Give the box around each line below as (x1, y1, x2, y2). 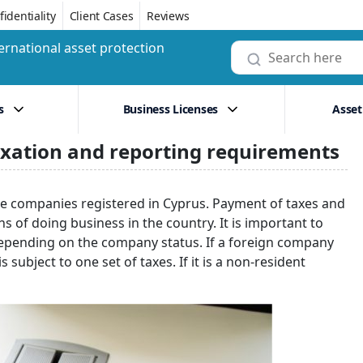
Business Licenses (122, 101, 219, 117)
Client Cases (69, 7, 134, 23)
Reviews (147, 7, 190, 23)
